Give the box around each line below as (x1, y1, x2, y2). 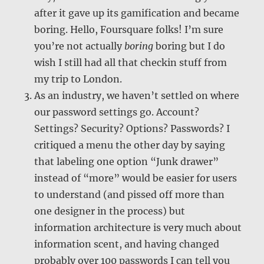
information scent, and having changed (34, 237, 220, 250)
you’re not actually (34, 39, 125, 52)
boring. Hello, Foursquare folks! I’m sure (34, 23, 224, 35)
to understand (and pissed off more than (34, 188, 225, 200)
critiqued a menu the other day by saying (34, 138, 226, 151)
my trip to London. (34, 72, 123, 85)
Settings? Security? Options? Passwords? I (34, 122, 230, 134)
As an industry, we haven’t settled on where (34, 89, 240, 101)
